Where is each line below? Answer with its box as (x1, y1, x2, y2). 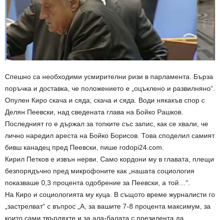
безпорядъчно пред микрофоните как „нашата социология (5, 167, 194, 175)
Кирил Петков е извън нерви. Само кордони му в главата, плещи (5, 155, 214, 164)
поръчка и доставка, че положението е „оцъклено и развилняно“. (5, 84, 215, 93)
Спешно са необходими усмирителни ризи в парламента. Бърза (5, 73, 213, 81)
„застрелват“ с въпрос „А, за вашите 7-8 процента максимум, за (5, 202, 211, 211)
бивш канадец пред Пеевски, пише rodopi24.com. (5, 143, 164, 152)
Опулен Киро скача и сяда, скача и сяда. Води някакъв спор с (5, 96, 205, 105)
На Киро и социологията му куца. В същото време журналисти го (5, 191, 215, 199)
